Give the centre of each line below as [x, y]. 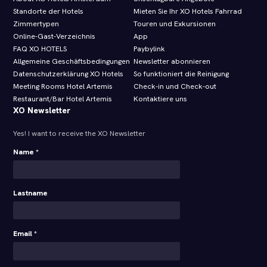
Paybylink [149, 49]
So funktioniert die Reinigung [181, 74]
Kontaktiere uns [160, 99]
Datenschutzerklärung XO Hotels [69, 74]
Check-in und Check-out [175, 87]
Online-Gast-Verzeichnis [55, 37]
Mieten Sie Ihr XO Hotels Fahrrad [188, 12]
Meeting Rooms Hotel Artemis [63, 87]
